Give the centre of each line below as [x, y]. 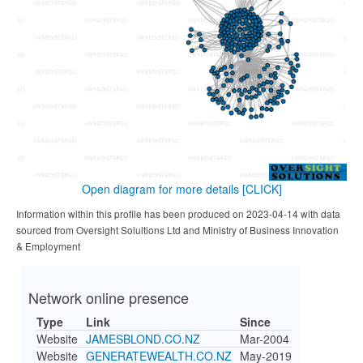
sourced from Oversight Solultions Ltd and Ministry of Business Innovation [177, 230]
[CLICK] [262, 189]
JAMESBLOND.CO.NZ [143, 339]
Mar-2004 [265, 339]
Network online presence [109, 297]
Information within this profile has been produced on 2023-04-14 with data [178, 214]
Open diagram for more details [162, 189]
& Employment [48, 246]
